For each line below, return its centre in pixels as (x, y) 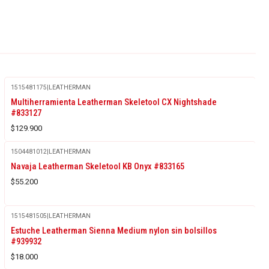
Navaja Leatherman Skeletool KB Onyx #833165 (97, 166)
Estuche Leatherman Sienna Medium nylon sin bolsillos (113, 230)
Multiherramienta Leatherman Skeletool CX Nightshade (113, 102)
